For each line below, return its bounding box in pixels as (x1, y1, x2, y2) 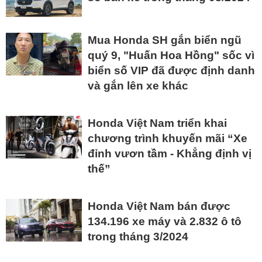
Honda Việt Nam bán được (88, 200, 230, 213)
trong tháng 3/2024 (88, 230, 188, 243)
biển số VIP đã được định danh (88, 64, 255, 77)
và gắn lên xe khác (88, 80, 188, 92)
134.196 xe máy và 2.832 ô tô (88, 215, 242, 228)
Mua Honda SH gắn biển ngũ (88, 34, 242, 47)
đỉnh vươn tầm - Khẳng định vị (88, 147, 251, 160)
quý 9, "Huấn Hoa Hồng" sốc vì (88, 49, 254, 62)
